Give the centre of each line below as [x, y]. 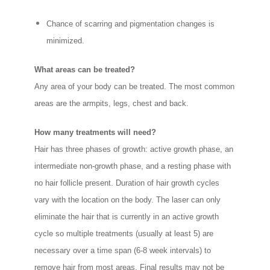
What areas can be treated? [85, 70]
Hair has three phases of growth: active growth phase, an [134, 149]
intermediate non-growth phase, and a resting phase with [133, 166]
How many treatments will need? [96, 133]
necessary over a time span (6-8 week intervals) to [123, 251]
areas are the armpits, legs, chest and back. [112, 104]
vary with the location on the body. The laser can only [128, 200]
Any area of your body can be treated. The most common [135, 87]
